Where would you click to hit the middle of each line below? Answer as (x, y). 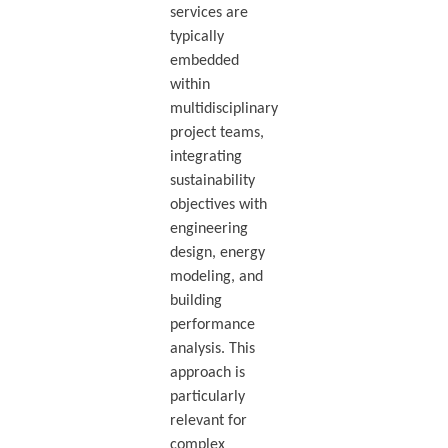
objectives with (218, 205)
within (189, 85)
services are (208, 13)
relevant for (208, 421)
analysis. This (212, 349)
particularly (207, 397)
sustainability (212, 181)
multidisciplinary (223, 109)
